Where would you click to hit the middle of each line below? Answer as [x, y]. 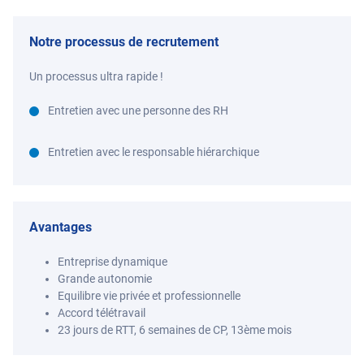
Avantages [61, 227]
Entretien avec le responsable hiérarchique [152, 152]
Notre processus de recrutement [124, 42]
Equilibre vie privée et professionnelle [149, 296]
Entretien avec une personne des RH [137, 110]
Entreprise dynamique [113, 262]
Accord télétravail [102, 313]
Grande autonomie [105, 279]
